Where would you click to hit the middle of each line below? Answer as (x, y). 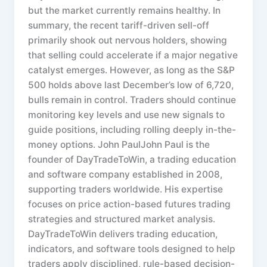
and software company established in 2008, (125, 175)
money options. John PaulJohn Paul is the (119, 145)
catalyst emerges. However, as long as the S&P (132, 70)
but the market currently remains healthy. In (125, 11)
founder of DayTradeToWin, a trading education (132, 160)
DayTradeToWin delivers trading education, (123, 234)
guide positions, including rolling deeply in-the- (132, 130)
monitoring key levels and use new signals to (127, 115)
